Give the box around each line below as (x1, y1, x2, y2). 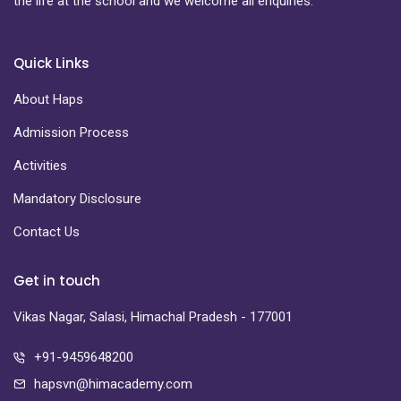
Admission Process (13, 124, 129, 141)
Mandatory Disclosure (13, 190, 141, 207)
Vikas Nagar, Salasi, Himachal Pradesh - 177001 (13, 308, 293, 325)
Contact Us (13, 223, 80, 240)
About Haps (13, 90, 83, 107)
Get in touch (13, 270, 100, 290)
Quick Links (13, 53, 90, 73)
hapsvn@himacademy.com (34, 375, 192, 392)
